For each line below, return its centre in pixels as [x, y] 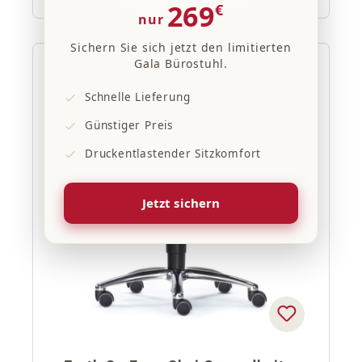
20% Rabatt [97, 76]
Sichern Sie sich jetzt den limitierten [181, 47]
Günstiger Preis [129, 125]
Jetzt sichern [181, 203]
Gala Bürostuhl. [181, 63]
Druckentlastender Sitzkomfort [173, 154]
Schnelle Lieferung [138, 97]
